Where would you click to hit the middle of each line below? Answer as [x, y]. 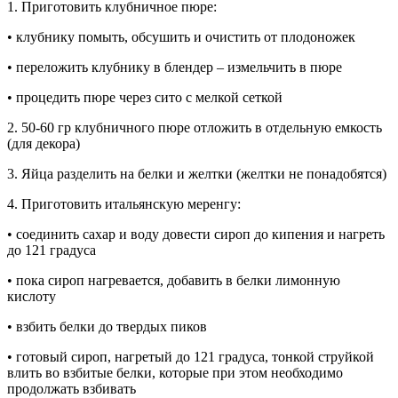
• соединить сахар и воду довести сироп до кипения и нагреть [196, 234]
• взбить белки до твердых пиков [107, 326]
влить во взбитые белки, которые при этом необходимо [175, 372]
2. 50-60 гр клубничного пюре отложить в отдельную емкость [195, 127]
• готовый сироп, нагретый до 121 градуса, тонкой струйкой [191, 356]
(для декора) [44, 143]
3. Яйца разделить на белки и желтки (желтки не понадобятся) [197, 173]
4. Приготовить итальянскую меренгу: [124, 203]
